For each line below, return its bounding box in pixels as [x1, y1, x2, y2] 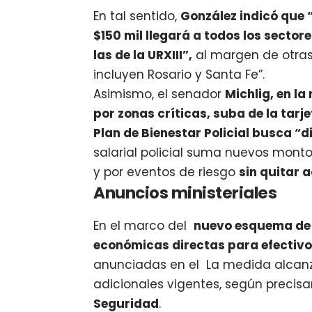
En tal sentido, [93, 8, 181, 25]
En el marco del [93, 217, 194, 234]
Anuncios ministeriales [93, 182, 277, 205]
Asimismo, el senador [93, 86, 226, 103]
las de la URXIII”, [93, 47, 193, 64]
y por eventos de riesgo [93, 164, 240, 181]
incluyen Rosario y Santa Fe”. [93, 66, 265, 84]
